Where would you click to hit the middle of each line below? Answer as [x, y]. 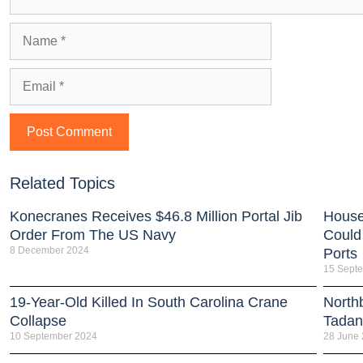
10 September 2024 [53, 336]
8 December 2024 [49, 250]
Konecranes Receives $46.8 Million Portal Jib [156, 216]
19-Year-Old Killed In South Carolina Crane [149, 302]
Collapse [38, 320]
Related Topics [62, 183]
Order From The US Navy [93, 235]
